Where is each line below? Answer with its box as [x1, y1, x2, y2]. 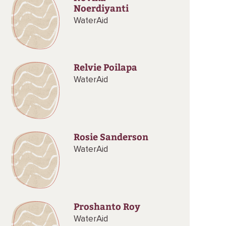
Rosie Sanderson [73, 130, 148, 143]
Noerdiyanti [73, 2, 129, 14]
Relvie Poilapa [73, 61, 137, 73]
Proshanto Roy [73, 200, 140, 212]
